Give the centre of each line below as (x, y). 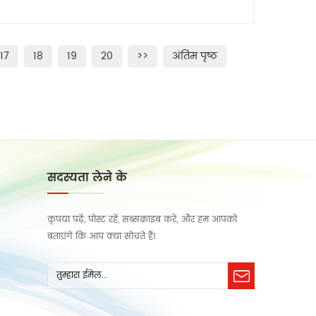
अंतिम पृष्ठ (195, 56)
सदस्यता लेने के (87, 178)
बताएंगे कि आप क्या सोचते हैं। (101, 237)
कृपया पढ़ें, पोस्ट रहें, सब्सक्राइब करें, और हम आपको (142, 220)
